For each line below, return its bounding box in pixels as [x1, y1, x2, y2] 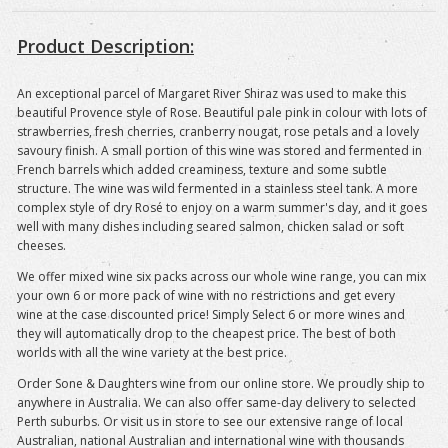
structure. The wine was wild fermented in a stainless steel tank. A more [17, 180, 418, 198]
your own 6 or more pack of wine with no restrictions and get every [17, 287, 395, 305]
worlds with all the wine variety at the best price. [17, 344, 287, 362]
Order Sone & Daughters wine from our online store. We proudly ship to [17, 375, 425, 393]
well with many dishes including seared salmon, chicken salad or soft [17, 218, 404, 236]
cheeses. [17, 237, 66, 255]
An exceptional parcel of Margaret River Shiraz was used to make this [17, 85, 406, 103]
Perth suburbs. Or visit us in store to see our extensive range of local [17, 413, 403, 431]
